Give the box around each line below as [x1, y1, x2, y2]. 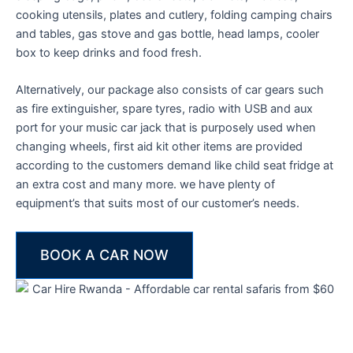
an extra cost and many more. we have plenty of [16, 177, 275, 192]
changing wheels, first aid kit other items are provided [16, 139, 303, 154]
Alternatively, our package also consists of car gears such [16, 83, 324, 98]
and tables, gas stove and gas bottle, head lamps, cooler [16, 26, 319, 41]
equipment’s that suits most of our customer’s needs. [16, 196, 299, 211]
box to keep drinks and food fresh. [16, 45, 202, 60]
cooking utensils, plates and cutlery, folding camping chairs [16, 7, 333, 22]
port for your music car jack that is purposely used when [16, 121, 316, 136]
